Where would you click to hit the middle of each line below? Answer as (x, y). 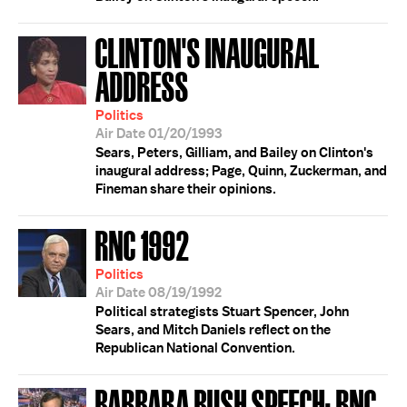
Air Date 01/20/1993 (159, 134)
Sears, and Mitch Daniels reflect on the (213, 330)
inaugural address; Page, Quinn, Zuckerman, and (241, 171)
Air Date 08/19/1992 (159, 293)
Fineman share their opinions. (186, 189)
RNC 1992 (143, 244)
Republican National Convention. (195, 348)
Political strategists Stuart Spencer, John (222, 312)
